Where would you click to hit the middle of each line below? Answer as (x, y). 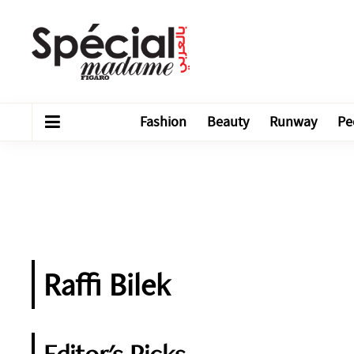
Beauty (228, 122)
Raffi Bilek (107, 284)
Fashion (163, 122)
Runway (293, 122)
